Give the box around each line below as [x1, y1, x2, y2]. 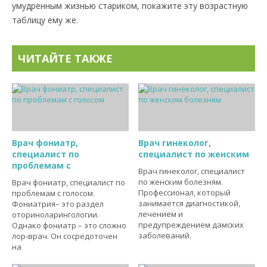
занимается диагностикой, [138, 198, 241, 209]
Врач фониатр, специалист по [12, 177, 125, 188]
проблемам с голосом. [12, 188, 95, 198]
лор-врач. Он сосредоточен [12, 231, 117, 241]
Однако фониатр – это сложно [12, 220, 126, 231]
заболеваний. [138, 230, 192, 241]
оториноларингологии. [12, 209, 99, 220]
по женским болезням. [138, 176, 223, 187]
